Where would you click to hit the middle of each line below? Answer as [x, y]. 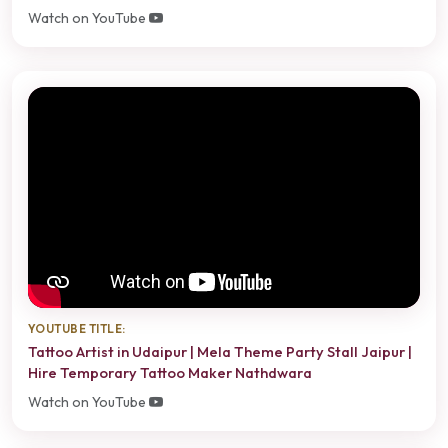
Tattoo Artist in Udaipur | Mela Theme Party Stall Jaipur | [220, 351]
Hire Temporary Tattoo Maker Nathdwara [170, 372]
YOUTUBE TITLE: [77, 329]
